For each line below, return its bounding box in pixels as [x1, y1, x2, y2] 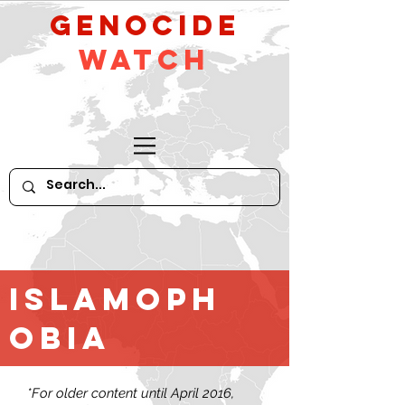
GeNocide [49, 8, 240, 42]
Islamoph [9, 279, 221, 318]
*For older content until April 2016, [27, 385, 234, 401]
